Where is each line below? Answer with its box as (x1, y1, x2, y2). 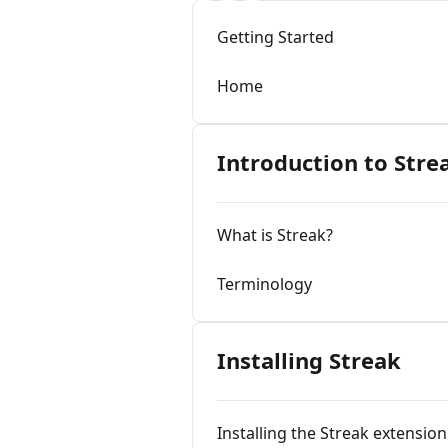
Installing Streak (217, 345, 401, 375)
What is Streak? (217, 224, 333, 246)
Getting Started (217, 26, 334, 48)
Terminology (217, 273, 312, 295)
